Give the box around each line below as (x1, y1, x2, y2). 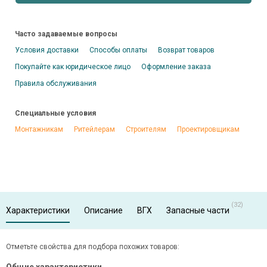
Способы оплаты (89, 46, 147, 54)
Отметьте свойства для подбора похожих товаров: (6, 243, 179, 251)
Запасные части (166, 206, 229, 215)
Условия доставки (15, 46, 79, 54)
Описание (84, 206, 123, 215)
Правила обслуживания (15, 79, 97, 88)
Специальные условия (15, 109, 96, 117)
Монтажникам (15, 125, 63, 133)
